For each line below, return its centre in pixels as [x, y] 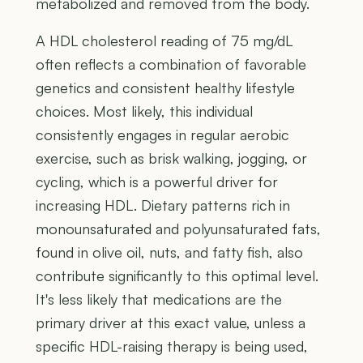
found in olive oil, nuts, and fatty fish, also [169, 252]
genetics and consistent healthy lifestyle [165, 87]
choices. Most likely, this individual [144, 111]
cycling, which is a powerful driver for [157, 181]
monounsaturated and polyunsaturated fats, [178, 228]
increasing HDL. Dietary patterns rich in [163, 205]
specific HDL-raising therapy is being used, [172, 346]
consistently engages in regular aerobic [162, 134]
